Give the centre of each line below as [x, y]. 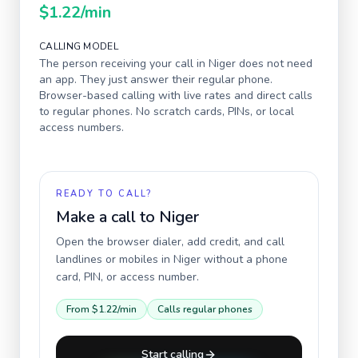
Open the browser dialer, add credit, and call [170, 242]
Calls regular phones [205, 309]
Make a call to [107, 217]
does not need [274, 64]
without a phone [244, 259]
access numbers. [82, 127]
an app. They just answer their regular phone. [156, 80]
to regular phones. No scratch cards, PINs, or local [167, 111]
